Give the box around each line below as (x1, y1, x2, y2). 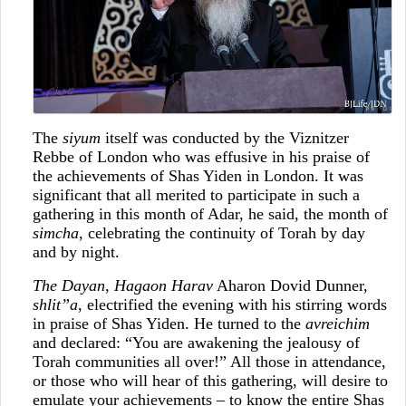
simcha (32, 223, 79, 242)
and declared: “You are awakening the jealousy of (32, 333, 360, 352)
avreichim (304, 314, 370, 333)
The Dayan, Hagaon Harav (32, 275, 213, 295)
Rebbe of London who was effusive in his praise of (32, 147, 370, 166)
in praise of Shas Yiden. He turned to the (32, 314, 305, 333)
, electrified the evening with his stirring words (77, 295, 387, 314)
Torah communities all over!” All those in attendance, (32, 352, 386, 371)
